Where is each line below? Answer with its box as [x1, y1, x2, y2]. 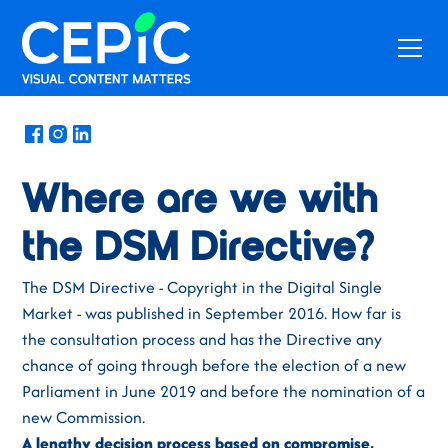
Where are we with [22, 182, 380, 222]
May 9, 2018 [67, 65, 153, 89]
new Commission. [22, 405, 146, 429]
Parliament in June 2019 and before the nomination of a [22, 379, 426, 403]
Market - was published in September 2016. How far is [22, 301, 402, 325]
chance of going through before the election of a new [22, 353, 407, 377]
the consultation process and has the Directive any [22, 327, 383, 351]
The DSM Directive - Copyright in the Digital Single [22, 275, 383, 299]
